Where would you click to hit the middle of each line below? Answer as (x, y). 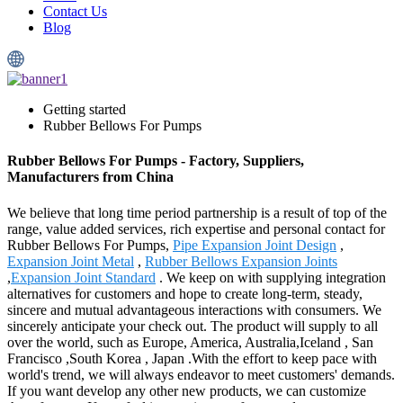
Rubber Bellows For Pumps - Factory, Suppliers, (156, 161)
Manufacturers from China (90, 177)
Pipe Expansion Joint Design (255, 245)
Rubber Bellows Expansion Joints (241, 261)
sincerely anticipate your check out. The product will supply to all (193, 326)
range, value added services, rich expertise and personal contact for (196, 228)
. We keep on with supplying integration (271, 277)
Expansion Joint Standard (83, 277)
